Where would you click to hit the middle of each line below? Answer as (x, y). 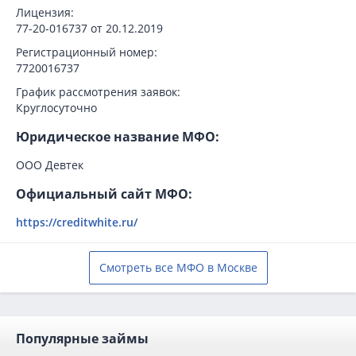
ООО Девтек (50, 164)
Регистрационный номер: (87, 52)
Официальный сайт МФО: (104, 193)
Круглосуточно (56, 107)
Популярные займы (82, 338)
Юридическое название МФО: (118, 136)
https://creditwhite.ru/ (77, 222)
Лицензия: (45, 12)
